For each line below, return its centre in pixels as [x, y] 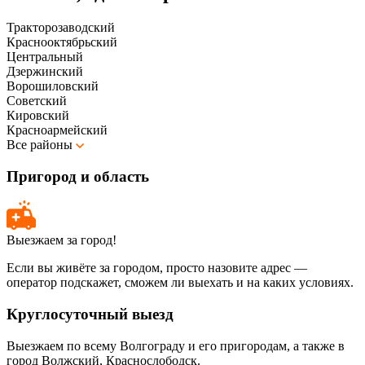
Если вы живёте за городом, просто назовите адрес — [157, 268]
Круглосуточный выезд [90, 314]
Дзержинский [45, 71]
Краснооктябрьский [62, 42]
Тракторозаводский [61, 27]
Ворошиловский [53, 86]
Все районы [41, 144]
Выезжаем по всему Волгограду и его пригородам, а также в [176, 345]
